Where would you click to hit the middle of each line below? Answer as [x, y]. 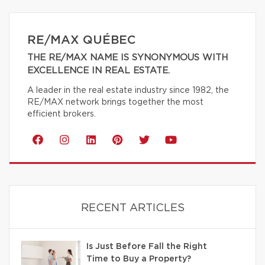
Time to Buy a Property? [139, 259]
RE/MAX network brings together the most [115, 103]
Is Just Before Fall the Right [147, 247]
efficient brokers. [62, 114]
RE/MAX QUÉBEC [81, 41]
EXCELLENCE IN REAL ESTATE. [98, 71]
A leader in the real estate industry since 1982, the [128, 91]
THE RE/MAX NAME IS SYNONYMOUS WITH [127, 58]
